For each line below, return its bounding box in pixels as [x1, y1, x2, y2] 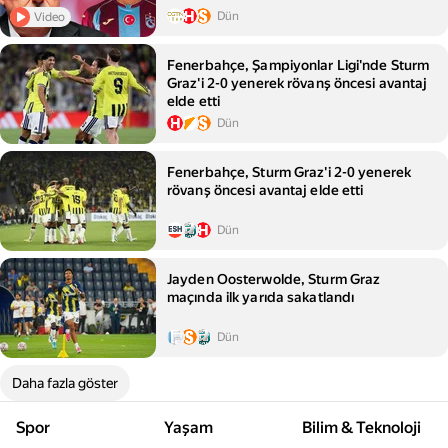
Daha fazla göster [12, 375, 118, 391]
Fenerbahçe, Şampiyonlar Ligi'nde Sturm [167, 57, 430, 73]
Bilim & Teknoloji [302, 418, 421, 437]
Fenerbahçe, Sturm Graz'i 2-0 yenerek [167, 164, 412, 180]
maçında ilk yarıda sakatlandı [167, 289, 355, 305]
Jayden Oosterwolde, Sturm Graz [167, 271, 381, 287]
